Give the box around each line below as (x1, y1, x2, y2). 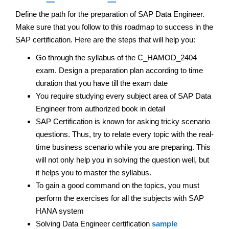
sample (152, 219, 177, 228)
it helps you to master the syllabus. (36, 168, 151, 177)
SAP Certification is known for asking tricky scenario (36, 117, 210, 126)
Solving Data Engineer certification (36, 219, 152, 228)
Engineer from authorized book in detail (36, 104, 165, 113)
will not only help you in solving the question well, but (36, 155, 209, 164)
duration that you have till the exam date (36, 78, 168, 87)
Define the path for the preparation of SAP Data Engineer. (15, 9, 204, 18)
